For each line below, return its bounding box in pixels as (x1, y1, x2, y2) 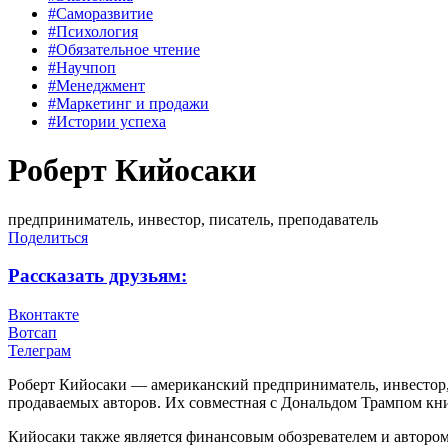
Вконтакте (8, 306, 79, 324)
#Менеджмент (48, 76, 145, 94)
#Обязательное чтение (48, 40, 200, 58)
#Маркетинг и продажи (48, 94, 209, 112)
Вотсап (8, 324, 57, 342)
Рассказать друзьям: (8, 265, 187, 287)
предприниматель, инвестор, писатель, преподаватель (8, 210, 378, 228)
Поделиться (8, 228, 88, 246)
